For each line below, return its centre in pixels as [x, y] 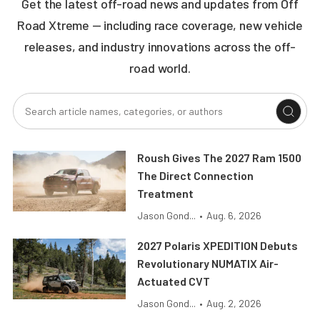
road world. [160, 68]
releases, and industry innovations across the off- [160, 47]
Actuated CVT [174, 281]
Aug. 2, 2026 [234, 304]
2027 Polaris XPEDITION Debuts [218, 246]
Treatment [166, 194]
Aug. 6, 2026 [234, 216]
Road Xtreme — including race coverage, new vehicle [160, 25]
